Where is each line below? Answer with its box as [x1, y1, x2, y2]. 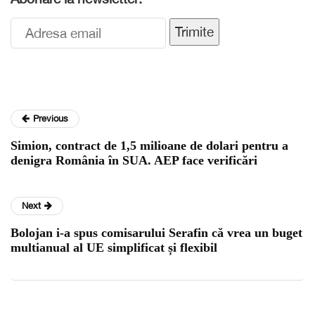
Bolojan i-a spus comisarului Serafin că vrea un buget [11, 225, 302, 240]
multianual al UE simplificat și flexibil [11, 240, 217, 255]
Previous [33, 112, 68, 124]
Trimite [175, 23, 214, 39]
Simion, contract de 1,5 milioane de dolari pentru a [11, 138, 288, 153]
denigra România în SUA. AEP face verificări [11, 153, 257, 167]
